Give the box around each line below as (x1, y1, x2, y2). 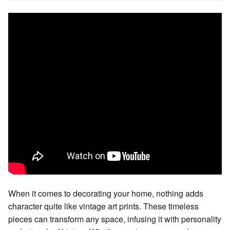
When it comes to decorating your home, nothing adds (8, 187, 203, 199)
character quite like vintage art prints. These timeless (8, 200, 199, 212)
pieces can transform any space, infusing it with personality (8, 213, 221, 225)
